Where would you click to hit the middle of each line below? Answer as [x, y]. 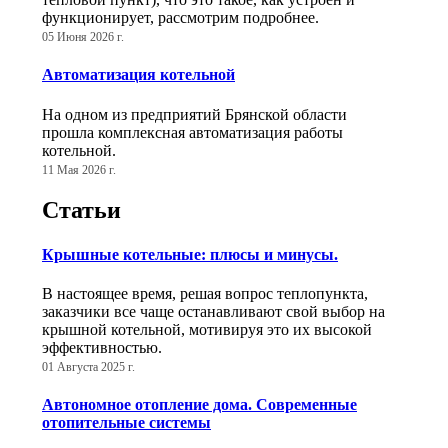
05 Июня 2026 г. [83, 36]
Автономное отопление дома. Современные [199, 405]
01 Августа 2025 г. [88, 366]
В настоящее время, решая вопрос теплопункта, [205, 293]
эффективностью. [102, 347]
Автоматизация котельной [138, 75]
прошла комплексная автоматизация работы [192, 132]
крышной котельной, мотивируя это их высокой [207, 329]
